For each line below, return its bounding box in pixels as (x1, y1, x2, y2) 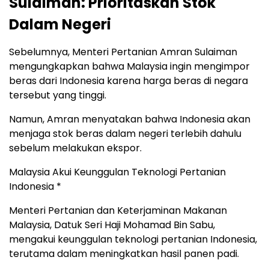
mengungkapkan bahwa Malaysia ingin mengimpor (9, 59, 250, 74)
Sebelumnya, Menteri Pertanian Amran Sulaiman (9, 45, 237, 59)
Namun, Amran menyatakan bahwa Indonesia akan (9, 112, 250, 127)
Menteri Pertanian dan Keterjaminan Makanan (9, 204, 227, 218)
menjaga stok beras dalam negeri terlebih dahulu (9, 127, 241, 141)
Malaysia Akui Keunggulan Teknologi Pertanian (9, 165, 226, 180)
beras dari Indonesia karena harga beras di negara (9, 74, 248, 88)
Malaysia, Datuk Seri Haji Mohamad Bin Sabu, (9, 218, 215, 232)
